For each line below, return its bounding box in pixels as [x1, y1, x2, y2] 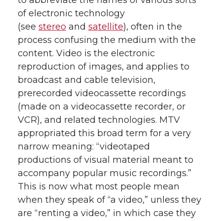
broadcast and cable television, [18, 74, 155, 86]
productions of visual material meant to [18, 154, 193, 166]
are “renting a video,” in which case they [18, 208, 196, 219]
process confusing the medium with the [18, 35, 196, 46]
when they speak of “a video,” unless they [18, 194, 201, 206]
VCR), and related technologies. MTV [18, 114, 180, 126]
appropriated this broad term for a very [18, 128, 191, 139]
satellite [88, 21, 123, 33]
